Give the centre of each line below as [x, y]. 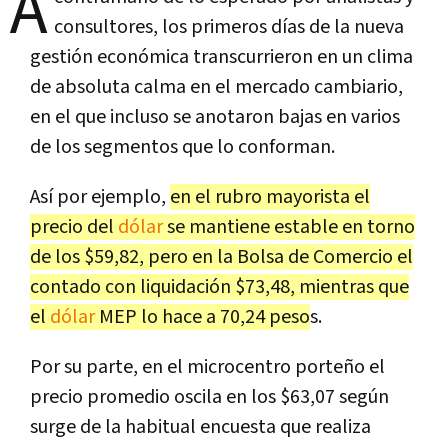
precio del [74, 226]
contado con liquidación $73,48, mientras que [219, 286]
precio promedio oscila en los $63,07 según [209, 396]
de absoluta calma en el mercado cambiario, [216, 86]
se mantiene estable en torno [289, 226]
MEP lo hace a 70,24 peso [202, 316]
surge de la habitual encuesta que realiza [200, 426]
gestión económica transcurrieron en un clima [221, 56]
